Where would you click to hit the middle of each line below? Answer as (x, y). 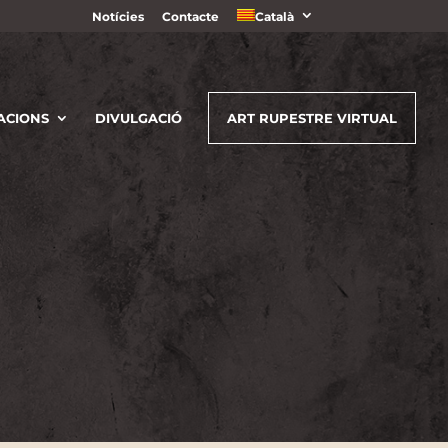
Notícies (117, 16)
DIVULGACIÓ (138, 118)
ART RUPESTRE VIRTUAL (312, 118)
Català (274, 16)
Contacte (190, 16)
